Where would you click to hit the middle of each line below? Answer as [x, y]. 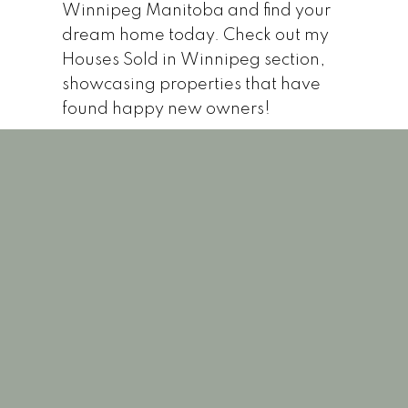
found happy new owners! [166, 109]
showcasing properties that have [191, 84]
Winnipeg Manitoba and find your [196, 10]
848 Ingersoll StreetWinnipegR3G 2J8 [158, 253]
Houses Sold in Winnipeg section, [193, 60]
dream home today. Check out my [195, 35]
